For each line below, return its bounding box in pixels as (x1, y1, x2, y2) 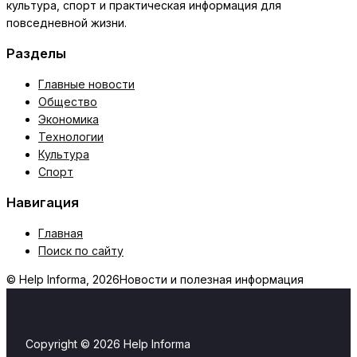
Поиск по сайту (38, 243, 124, 257)
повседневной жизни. (6, 16, 127, 29)
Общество (38, 94, 97, 108)
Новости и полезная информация (120, 272, 304, 286)
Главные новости (38, 76, 135, 91)
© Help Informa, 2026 (6, 272, 120, 286)
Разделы (6, 45, 66, 62)
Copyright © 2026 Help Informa (25, 336, 190, 351)
